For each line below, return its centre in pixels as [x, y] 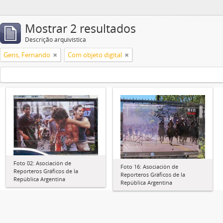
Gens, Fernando [27, 55]
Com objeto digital [95, 55]
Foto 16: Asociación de [149, 166]
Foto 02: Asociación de [42, 163]
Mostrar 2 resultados [80, 29]
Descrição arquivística [56, 40]
